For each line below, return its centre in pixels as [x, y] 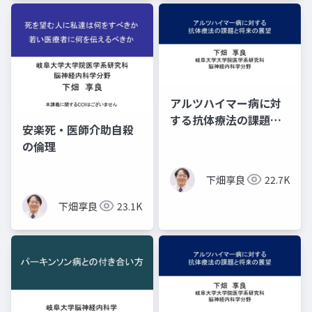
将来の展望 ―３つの [226, 136]
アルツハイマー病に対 [226, 103]
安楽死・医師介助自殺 [78, 129]
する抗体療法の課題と [226, 119]
